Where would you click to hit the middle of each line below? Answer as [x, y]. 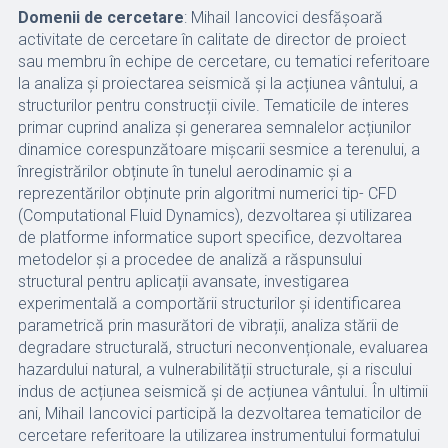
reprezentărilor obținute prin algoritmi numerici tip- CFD [207, 193]
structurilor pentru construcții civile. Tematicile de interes [213, 105]
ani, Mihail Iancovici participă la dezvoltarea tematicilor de [219, 413]
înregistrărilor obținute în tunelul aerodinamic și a [184, 171]
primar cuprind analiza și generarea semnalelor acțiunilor [214, 127]
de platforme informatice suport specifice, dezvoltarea [209, 237]
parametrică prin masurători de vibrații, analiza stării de [208, 325]
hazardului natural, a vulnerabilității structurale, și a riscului [214, 369]
